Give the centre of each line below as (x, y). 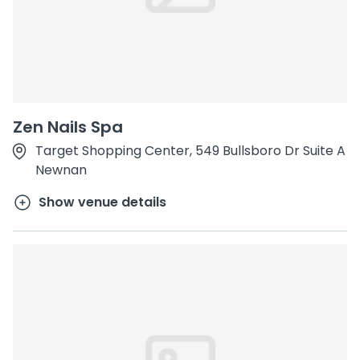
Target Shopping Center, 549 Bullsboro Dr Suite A (190, 151)
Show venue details (102, 202)
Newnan (61, 170)
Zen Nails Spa (68, 127)
